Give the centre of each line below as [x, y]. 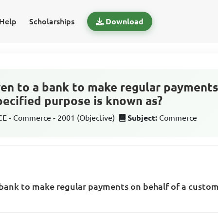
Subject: [143, 118]
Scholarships [52, 21]
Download [124, 21]
